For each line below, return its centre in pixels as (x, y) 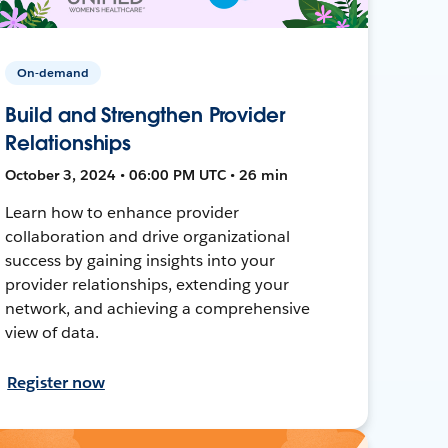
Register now (56, 382)
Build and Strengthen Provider (145, 114)
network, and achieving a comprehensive (157, 308)
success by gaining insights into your (140, 260)
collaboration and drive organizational (147, 236)
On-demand (53, 72)
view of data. (52, 332)
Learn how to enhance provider (122, 212)
